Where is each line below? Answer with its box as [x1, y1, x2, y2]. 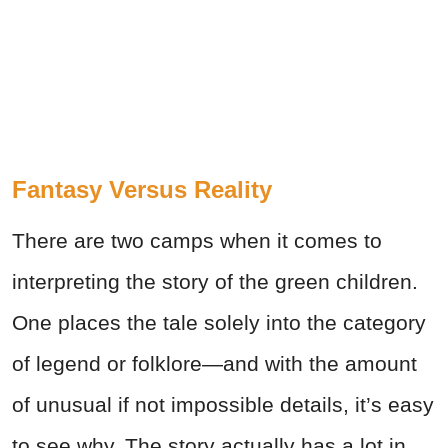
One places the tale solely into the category [12, 310, 426, 334]
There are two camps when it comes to [12, 228, 382, 252]
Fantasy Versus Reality [12, 175, 272, 203]
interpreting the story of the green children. [12, 269, 418, 293]
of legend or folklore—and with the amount [12, 351, 417, 375]
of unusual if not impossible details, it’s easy [12, 392, 434, 416]
